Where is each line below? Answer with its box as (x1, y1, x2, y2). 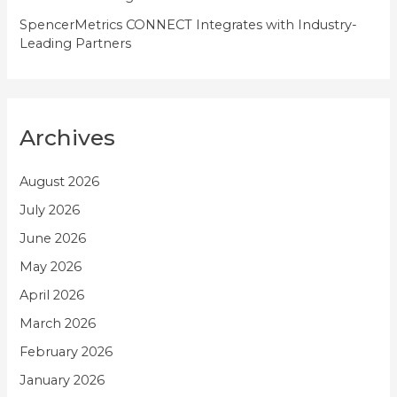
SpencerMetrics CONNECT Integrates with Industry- (19, 17, 358, 34)
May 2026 (19, 258, 82, 275)
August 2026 (19, 174, 100, 191)
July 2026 (19, 202, 81, 219)
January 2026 (19, 371, 105, 388)
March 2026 (19, 315, 97, 331)
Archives (19, 124, 116, 152)
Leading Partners (19, 35, 132, 52)
